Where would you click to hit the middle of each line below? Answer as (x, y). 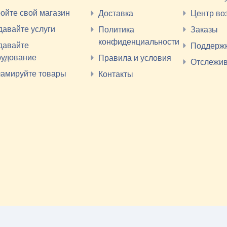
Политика (116, 29)
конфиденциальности (139, 42)
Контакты (116, 74)
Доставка (116, 13)
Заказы (204, 29)
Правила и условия (135, 58)
